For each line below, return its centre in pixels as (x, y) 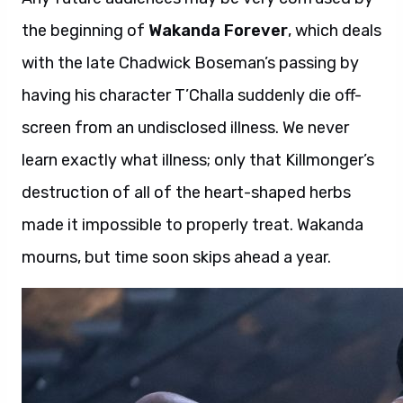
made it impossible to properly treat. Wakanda (193, 225)
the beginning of (85, 31)
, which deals (335, 31)
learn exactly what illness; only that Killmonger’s (198, 160)
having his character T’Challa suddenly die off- (192, 95)
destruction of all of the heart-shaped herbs (186, 193)
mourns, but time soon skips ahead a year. (176, 257)
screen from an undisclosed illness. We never (185, 128)
